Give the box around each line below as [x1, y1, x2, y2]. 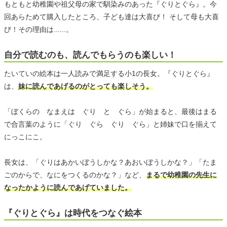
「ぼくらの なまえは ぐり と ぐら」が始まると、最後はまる [4, 107, 217, 116]
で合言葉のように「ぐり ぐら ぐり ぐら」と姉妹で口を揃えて [4, 120, 217, 128]
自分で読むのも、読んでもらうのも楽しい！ [4, 50, 176, 60]
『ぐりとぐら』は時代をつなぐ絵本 [4, 208, 142, 218]
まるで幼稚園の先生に [146, 170, 217, 179]
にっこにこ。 [4, 132, 47, 141]
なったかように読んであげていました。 [4, 183, 132, 192]
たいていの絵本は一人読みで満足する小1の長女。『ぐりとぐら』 [4, 69, 214, 78]
